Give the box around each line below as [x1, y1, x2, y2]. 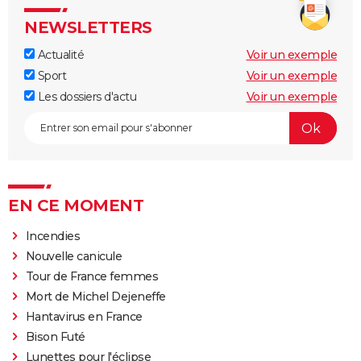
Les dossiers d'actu [35, 89, 136, 105]
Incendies [25, 229, 81, 244]
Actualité [35, 48, 84, 63]
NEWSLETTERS [24, 18, 152, 38]
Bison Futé [25, 330, 85, 345]
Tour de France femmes [25, 269, 159, 284]
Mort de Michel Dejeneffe [25, 289, 166, 305]
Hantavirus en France [25, 309, 143, 325]
